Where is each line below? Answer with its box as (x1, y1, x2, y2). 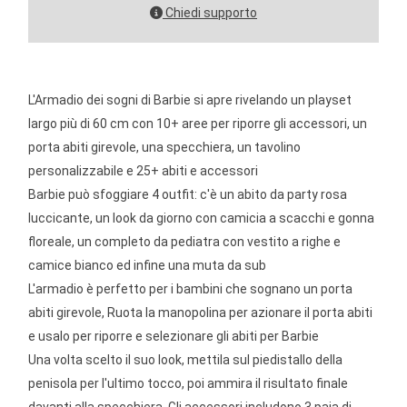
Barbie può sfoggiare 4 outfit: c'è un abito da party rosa (28, 186, 348, 202)
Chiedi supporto (163, 5, 257, 20)
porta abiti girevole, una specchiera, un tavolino (28, 139, 302, 154)
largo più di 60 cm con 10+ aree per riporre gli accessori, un (28, 115, 368, 131)
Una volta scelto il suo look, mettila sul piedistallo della (28, 352, 343, 367)
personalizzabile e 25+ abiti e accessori (28, 163, 259, 178)
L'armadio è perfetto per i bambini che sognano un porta (28, 281, 353, 296)
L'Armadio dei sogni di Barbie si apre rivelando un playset (28, 92, 352, 107)
